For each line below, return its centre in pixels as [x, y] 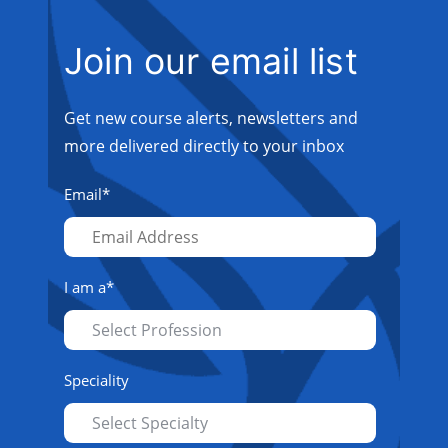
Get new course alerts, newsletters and [211, 118]
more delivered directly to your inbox [204, 146]
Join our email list [211, 61]
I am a [85, 287]
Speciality [96, 380]
